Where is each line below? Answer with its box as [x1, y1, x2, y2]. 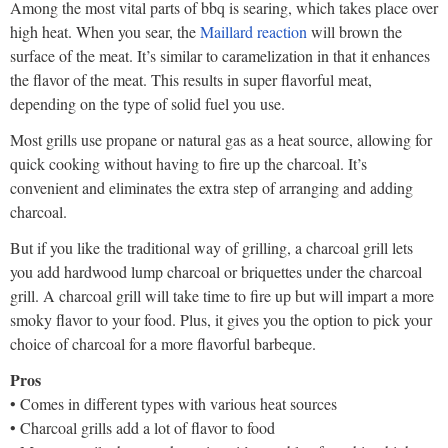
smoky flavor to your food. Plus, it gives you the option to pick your [10, 309, 432, 331]
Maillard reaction [196, 21, 307, 43]
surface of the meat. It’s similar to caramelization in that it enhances [10, 45, 430, 67]
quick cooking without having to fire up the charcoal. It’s [10, 153, 367, 175]
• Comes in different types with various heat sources [10, 393, 337, 415]
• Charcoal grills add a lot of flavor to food [10, 417, 275, 439]
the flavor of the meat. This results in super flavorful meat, [10, 69, 372, 91]
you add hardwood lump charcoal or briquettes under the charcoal [10, 261, 422, 283]
